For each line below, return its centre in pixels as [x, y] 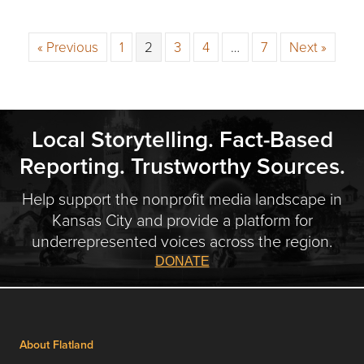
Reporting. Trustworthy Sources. [182, 165]
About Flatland [56, 344]
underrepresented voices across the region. [182, 240]
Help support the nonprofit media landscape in [182, 198]
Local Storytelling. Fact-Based [182, 139]
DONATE [182, 261]
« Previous [68, 47]
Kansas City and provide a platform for [182, 219]
